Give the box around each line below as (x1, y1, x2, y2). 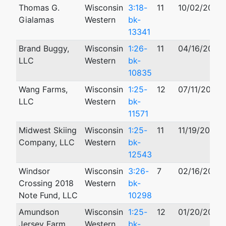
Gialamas (18, 15, 54, 25)
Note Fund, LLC (18, 190, 78, 200)
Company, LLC (18, 137, 75, 147)
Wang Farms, (18, 84, 68, 94)
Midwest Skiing (18, 125, 77, 135)
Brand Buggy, (18, 43, 69, 53)
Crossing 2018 (18, 178, 74, 188)
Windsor (18, 166, 50, 176)
